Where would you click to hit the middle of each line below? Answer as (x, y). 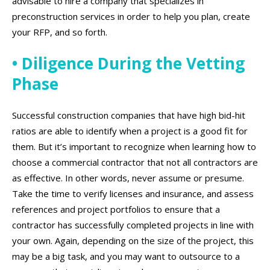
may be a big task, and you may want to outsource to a (126, 256)
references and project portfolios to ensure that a (116, 209)
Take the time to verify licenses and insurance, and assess (133, 194)
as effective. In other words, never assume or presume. (128, 178)
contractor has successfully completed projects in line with (133, 225)
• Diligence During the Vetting (128, 63)
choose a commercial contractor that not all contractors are (135, 162)
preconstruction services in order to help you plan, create (131, 16)
